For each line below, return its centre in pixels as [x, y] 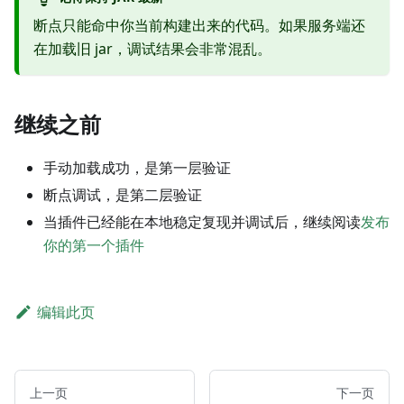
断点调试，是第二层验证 [123, 195]
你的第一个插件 [94, 246]
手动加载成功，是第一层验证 [137, 168]
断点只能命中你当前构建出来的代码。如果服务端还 [199, 26]
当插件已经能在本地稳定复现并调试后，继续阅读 [202, 222]
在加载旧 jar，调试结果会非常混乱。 [152, 49]
